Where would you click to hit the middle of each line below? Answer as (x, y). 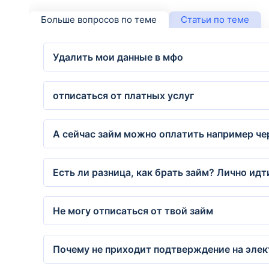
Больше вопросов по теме (99, 20)
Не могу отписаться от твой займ (133, 211)
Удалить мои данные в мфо (118, 57)
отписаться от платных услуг (123, 95)
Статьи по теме (215, 20)
